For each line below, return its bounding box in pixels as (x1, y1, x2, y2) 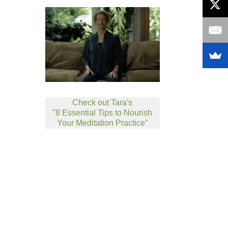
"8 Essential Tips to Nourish (52, 108, 153, 117)
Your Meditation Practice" (56, 118, 148, 127)
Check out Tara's (72, 98, 133, 107)
